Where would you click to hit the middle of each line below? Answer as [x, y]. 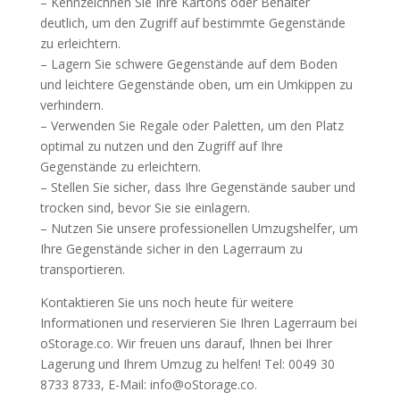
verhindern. [71, 105]
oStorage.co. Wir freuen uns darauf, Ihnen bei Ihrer [186, 343]
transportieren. [82, 269]
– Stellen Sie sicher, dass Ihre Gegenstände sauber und [197, 187]
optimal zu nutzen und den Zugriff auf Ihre [161, 146]
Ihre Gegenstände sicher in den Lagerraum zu [171, 249]
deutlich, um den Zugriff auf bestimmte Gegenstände [192, 23]
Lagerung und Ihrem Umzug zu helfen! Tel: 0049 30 [187, 364]
